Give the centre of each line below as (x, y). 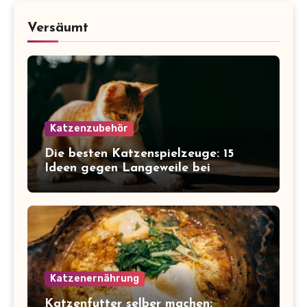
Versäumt (58, 28)
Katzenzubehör (89, 128)
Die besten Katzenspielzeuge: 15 (139, 153)
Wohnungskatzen (95, 182)
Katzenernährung (95, 279)
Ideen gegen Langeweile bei (127, 168)
